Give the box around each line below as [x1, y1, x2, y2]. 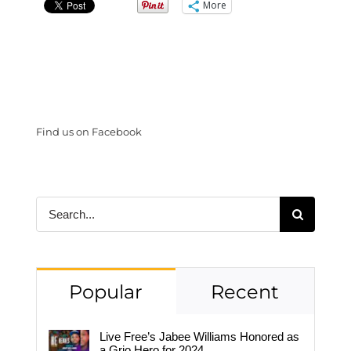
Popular [69, 280, 143, 303]
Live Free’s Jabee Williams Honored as [99, 329, 299, 343]
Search [34, 197, 72, 212]
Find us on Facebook [35, 125, 142, 139]
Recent [211, 280, 280, 303]
